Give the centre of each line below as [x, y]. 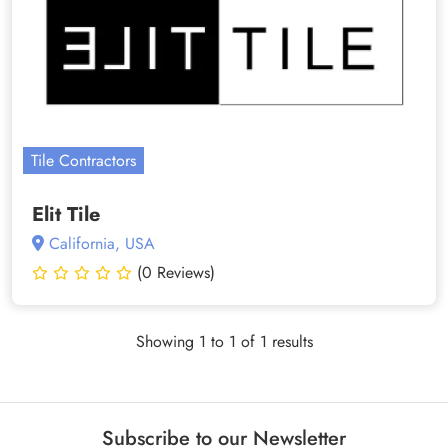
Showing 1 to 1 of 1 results [224, 341]
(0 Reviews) [176, 272]
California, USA [99, 243]
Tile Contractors [83, 160]
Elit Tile [66, 214]
